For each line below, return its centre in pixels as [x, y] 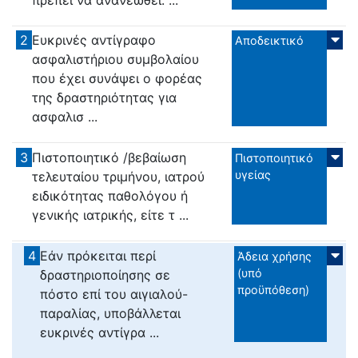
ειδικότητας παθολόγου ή [110, 196]
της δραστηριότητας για [105, 98]
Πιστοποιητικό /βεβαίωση [109, 157]
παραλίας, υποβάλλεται [110, 313]
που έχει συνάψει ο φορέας [117, 79]
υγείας [253, 175]
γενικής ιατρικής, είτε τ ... [111, 215]
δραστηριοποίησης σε [105, 274]
